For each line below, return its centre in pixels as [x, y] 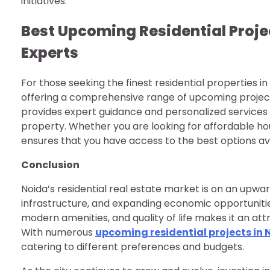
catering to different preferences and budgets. [133, 247]
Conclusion [50, 165]
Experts [50, 53]
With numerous [58, 233]
